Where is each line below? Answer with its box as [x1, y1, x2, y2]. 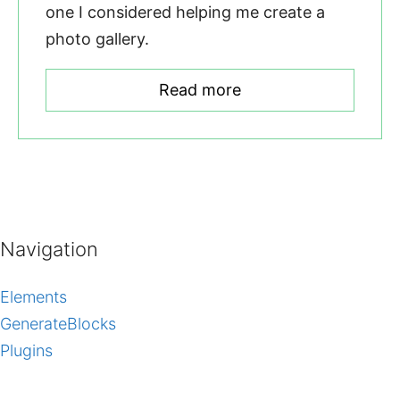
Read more [159, 79, 241, 99]
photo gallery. [46, 29, 149, 48]
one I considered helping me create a [46, 2, 325, 21]
